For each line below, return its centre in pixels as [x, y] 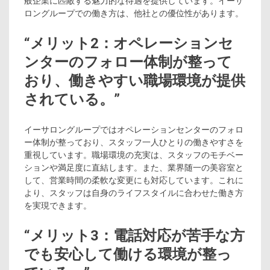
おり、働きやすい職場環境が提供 [135, 80]
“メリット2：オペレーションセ [129, 43]
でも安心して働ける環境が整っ [128, 254]
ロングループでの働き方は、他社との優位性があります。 [134, 13]
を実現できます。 [58, 205]
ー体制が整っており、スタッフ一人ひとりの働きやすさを [134, 142]
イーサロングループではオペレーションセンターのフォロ [134, 129]
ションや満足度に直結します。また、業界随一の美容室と [134, 167]
